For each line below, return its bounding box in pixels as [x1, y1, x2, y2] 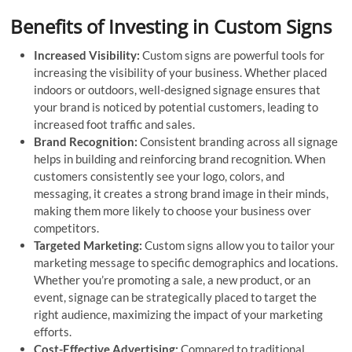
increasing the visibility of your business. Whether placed [34, 64, 328, 79]
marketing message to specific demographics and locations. [34, 255, 339, 269]
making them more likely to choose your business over [34, 203, 312, 218]
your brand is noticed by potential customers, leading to [34, 99, 319, 114]
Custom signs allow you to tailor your [145, 237, 335, 252]
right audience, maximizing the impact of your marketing [34, 306, 324, 321]
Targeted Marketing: [34, 237, 145, 252]
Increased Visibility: [34, 47, 143, 62]
